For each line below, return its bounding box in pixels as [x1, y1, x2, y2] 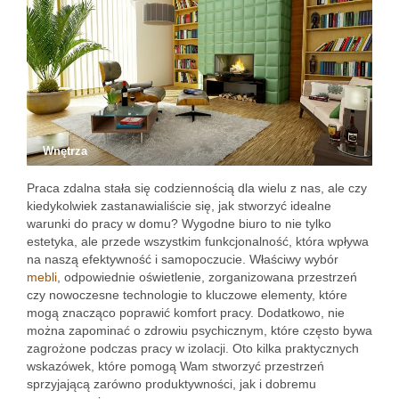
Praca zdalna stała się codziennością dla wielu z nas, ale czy [27, 181, 367, 195]
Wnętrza [43, 144, 87, 158]
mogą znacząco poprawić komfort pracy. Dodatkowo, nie [27, 305, 345, 320]
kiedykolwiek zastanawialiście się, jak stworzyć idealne [27, 199, 331, 213]
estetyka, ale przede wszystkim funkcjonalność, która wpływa [27, 234, 369, 248]
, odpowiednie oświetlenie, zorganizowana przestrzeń [57, 270, 357, 284]
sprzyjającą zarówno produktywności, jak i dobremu [27, 377, 316, 391]
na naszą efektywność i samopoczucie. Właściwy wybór [27, 252, 338, 266]
